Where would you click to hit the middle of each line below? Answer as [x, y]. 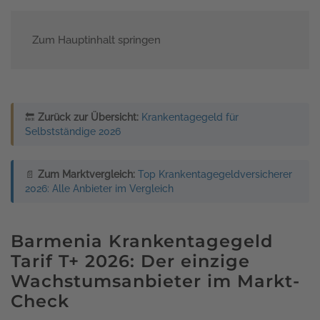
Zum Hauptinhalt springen [96, 40]
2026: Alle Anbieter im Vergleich [99, 188]
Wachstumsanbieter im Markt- [155, 281]
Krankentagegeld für [190, 117]
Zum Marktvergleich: [86, 174]
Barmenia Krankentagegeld [142, 241]
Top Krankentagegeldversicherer [215, 174]
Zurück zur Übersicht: [88, 117]
